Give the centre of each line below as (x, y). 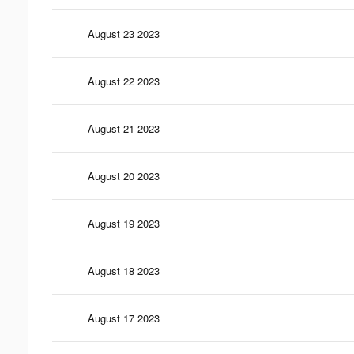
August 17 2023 (124, 318)
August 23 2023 (124, 33)
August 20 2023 (124, 175)
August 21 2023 (124, 128)
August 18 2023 (124, 270)
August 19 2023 (124, 223)
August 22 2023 (124, 81)
